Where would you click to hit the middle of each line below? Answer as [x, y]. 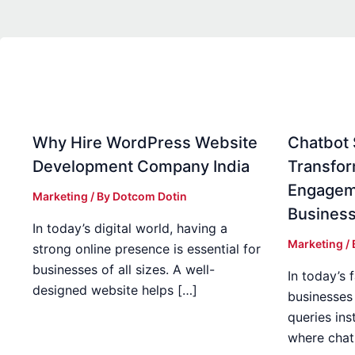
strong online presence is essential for [147, 248]
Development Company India [141, 166]
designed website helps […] [115, 290]
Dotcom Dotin [150, 196]
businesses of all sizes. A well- [124, 269]
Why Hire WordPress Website [145, 142]
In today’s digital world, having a [130, 228]
